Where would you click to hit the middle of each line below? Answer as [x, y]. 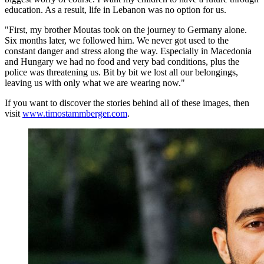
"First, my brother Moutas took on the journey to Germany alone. [126, 29]
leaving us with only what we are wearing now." [95, 82]
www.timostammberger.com [75, 113]
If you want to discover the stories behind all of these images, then [127, 103]
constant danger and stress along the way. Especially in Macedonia [128, 51]
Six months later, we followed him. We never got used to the [117, 40]
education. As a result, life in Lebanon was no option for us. [115, 9]
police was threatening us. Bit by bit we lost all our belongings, [121, 72]
